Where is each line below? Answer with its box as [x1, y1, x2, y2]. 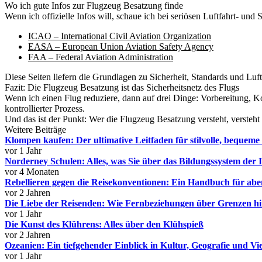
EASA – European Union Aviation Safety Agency [28, 42, 213, 51]
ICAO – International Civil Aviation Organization [28, 31, 211, 41]
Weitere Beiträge [5, 125, 66, 135]
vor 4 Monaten [5, 167, 59, 177]
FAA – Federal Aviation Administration [28, 52, 173, 62]
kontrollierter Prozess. [5, 104, 85, 113]
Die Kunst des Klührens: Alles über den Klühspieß [5, 219, 204, 229]
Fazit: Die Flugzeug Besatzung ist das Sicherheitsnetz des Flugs [5, 82, 239, 92]
